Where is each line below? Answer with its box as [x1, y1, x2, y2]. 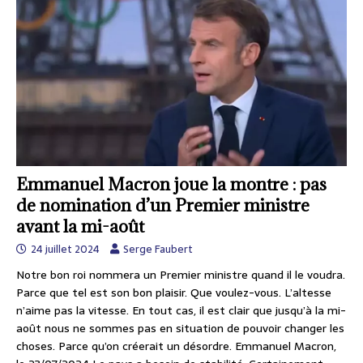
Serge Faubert [123, 240, 193, 258]
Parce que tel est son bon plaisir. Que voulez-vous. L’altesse [16, 283, 331, 301]
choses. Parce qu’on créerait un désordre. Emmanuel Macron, [16, 336, 336, 355]
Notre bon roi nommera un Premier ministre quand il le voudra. [16, 265, 345, 284]
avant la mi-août [16, 215, 144, 237]
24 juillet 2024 [31, 240, 100, 258]
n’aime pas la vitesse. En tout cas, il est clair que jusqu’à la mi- [16, 301, 346, 319]
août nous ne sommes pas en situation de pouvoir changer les [16, 318, 344, 337]
